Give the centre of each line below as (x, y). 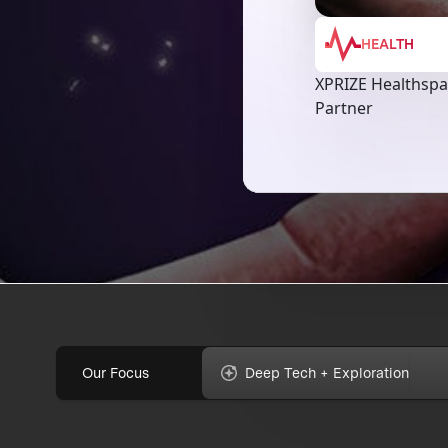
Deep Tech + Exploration (327, 373)
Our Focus (116, 373)
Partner (344, 107)
